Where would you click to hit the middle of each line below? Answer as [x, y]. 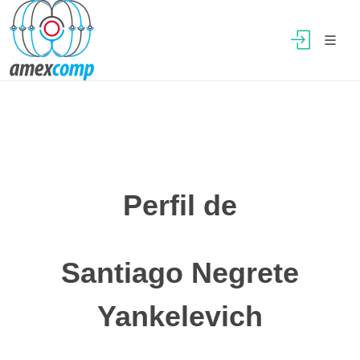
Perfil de [180, 205]
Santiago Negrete [180, 273]
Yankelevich [180, 316]
